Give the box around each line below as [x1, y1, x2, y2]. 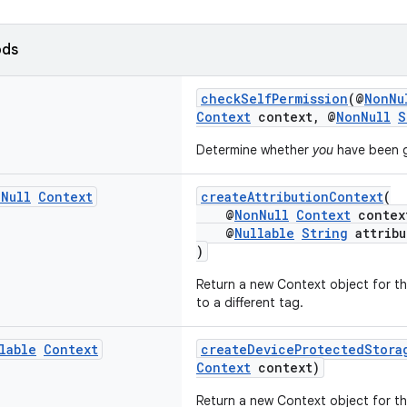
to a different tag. [196, 294, 303, 311]
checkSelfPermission [201, 90, 348, 107]
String [302, 224, 348, 242]
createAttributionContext [201, 188, 383, 205]
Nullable [234, 224, 294, 242]
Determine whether [196, 142, 313, 158]
